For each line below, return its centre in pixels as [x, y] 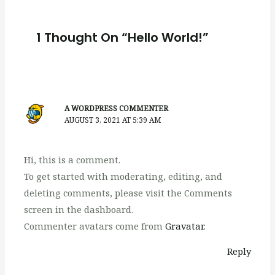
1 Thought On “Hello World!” [123, 37]
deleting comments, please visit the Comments [128, 192]
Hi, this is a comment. [72, 159]
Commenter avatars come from [95, 226]
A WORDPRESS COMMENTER [117, 108]
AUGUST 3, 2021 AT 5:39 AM [113, 120]
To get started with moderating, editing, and [123, 176]
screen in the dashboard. [79, 209]
